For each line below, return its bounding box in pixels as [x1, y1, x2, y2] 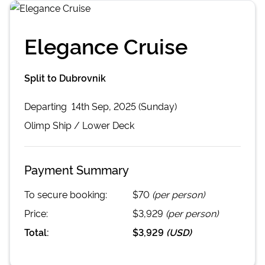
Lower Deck [82, 118, 134, 131]
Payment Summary [24, 161, 129, 177]
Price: [24, 206, 48, 219]
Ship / [50, 118, 82, 131]
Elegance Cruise [24, 30, 188, 60]
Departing [24, 99, 69, 112]
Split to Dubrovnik [24, 71, 106, 84]
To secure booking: [24, 188, 107, 201]
